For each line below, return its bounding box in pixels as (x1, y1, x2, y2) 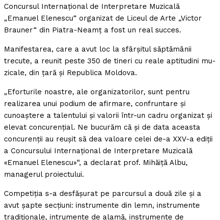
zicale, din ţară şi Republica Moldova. (4, 68, 137, 78)
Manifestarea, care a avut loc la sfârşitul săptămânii (4, 45, 192, 54)
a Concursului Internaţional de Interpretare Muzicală (4, 146, 192, 156)
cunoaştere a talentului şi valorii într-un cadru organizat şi (4, 111, 212, 120)
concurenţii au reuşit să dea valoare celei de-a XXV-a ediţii (4, 135, 213, 144)
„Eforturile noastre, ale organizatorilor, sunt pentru (4, 87, 190, 97)
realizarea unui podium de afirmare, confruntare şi (4, 99, 186, 109)
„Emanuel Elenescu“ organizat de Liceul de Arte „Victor (4, 14, 202, 23)
